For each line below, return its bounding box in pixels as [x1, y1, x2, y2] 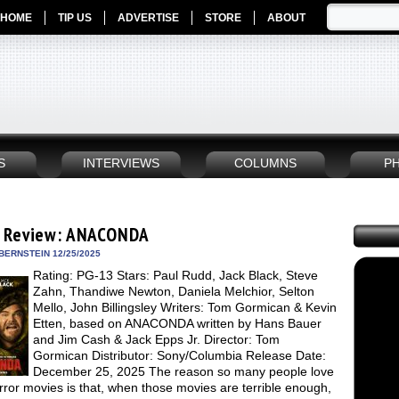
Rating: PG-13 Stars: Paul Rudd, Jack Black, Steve [33, 268, 318, 282]
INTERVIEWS [83, 157, 159, 170]
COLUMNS [234, 157, 297, 170]
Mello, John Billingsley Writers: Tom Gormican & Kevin [33, 300, 337, 314]
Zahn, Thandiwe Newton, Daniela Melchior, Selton [33, 284, 314, 298]
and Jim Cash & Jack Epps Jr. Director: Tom [33, 332, 280, 346]
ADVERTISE [118, 12, 179, 24]
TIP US [58, 12, 92, 24]
